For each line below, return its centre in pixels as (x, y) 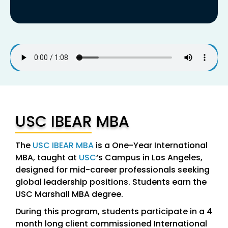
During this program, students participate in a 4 (113, 212)
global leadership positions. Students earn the (111, 182)
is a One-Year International (150, 146)
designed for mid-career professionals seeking (112, 170)
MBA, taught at (47, 158)
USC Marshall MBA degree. (69, 194)
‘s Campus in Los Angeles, (149, 158)
